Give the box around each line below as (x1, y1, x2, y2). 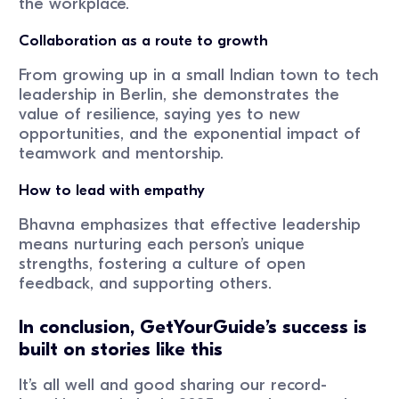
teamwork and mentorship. (19, 143, 224, 164)
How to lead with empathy (19, 182, 206, 199)
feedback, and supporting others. (19, 273, 273, 294)
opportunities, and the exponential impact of (19, 124, 362, 144)
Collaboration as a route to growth (19, 32, 269, 50)
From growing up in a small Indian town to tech (19, 65, 379, 85)
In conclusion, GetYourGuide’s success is (19, 315, 368, 338)
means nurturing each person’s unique (19, 234, 305, 255)
